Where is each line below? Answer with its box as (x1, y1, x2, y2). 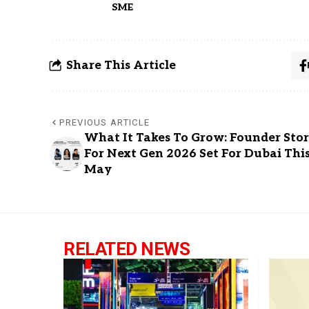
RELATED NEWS (63, 238, 190, 259)
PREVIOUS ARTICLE (59, 117, 150, 128)
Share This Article (66, 58, 176, 72)
